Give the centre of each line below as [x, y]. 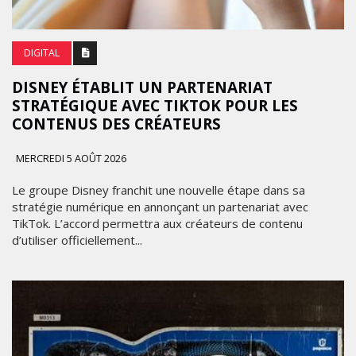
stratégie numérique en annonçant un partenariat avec [160, 206]
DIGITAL [42, 52]
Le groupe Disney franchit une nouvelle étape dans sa [159, 190]
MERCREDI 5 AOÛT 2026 [70, 158]
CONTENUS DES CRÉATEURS [116, 124]
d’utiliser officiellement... [77, 240]
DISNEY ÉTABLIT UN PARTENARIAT [142, 87]
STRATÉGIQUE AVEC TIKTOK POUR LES [155, 105]
